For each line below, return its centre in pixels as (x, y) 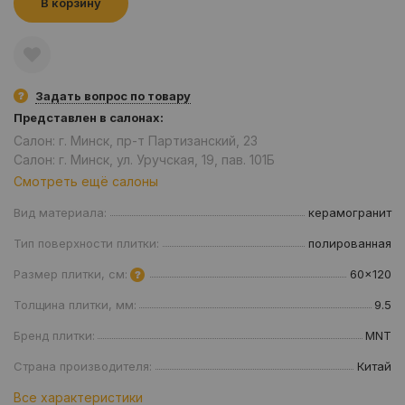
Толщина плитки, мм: (75, 304)
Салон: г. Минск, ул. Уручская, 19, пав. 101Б (144, 159)
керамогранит (350, 212)
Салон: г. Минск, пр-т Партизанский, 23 (136, 140)
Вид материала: (60, 212)
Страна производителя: (83, 366)
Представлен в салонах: (89, 117)
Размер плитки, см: (71, 273)
